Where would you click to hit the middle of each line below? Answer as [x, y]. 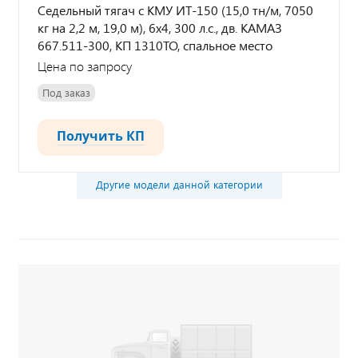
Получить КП [101, 135]
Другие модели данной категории [179, 185]
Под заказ [66, 93]
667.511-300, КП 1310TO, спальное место [155, 45]
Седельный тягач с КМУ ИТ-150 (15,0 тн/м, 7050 [175, 10]
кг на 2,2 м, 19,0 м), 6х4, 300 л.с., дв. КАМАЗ [160, 28]
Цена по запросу [85, 66]
